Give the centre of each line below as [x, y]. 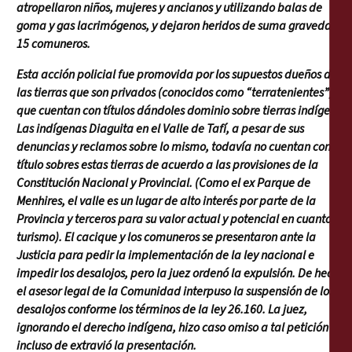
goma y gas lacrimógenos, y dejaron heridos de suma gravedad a [182, 26]
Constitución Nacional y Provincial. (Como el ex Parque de [163, 183]
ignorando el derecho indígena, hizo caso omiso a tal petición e [177, 328]
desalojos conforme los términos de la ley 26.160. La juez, [162, 310]
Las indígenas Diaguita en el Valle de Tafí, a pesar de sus [160, 129]
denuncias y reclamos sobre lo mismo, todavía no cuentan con [174, 147]
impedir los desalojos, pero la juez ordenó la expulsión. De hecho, [182, 274]
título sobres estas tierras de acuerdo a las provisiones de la [167, 165]
